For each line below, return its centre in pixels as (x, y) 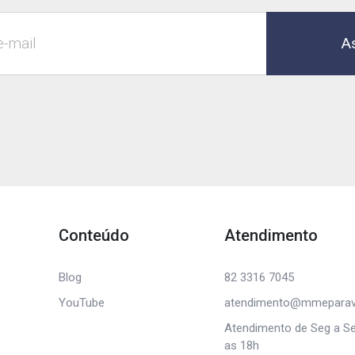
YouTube (81, 303)
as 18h (242, 345)
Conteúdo (94, 235)
